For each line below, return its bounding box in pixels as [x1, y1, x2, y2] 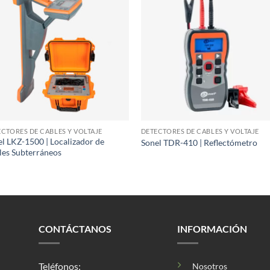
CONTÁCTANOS [38, 222, 111, 234]
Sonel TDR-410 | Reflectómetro [140, 137, 257, 148]
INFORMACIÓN [177, 222, 247, 234]
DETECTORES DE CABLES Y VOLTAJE [140, 127, 259, 135]
